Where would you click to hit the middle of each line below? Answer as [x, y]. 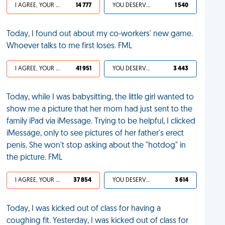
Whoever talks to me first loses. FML [70, 46]
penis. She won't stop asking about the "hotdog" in [96, 146]
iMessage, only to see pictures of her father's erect [95, 134]
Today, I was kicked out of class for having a [84, 209]
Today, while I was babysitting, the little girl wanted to [100, 97]
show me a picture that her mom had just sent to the [100, 109]
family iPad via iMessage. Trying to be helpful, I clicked [101, 122]
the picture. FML [35, 158]
